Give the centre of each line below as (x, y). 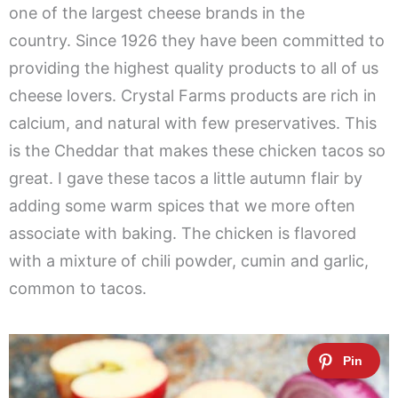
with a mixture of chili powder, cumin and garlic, (189, 261)
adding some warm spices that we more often (182, 206)
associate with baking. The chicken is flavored (183, 234)
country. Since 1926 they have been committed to (197, 41)
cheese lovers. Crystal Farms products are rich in (193, 96)
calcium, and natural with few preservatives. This (193, 123)
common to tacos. (78, 289)
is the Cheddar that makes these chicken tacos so (197, 151)
